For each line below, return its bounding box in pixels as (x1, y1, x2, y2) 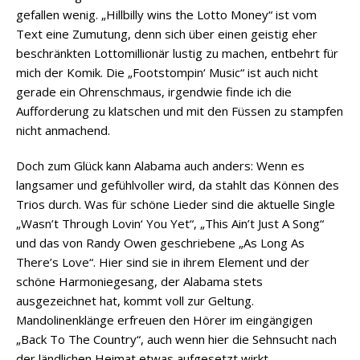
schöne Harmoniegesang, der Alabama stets (16, 273, 263, 290)
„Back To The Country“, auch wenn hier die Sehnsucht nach (16, 331, 337, 348)
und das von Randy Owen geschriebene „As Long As (16, 235, 305, 252)
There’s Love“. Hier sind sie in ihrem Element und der (16, 254, 309, 271)
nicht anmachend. (16, 122, 110, 139)
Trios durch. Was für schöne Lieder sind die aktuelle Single (16, 196, 335, 213)
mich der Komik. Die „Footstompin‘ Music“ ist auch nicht (16, 64, 318, 81)
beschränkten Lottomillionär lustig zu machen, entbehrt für (16, 45, 338, 62)
